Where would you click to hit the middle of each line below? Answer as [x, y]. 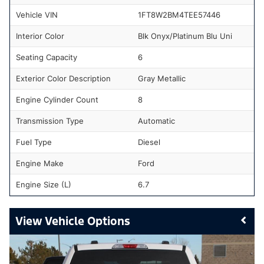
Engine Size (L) [44, 184]
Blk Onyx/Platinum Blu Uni [185, 36]
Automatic [156, 121]
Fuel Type [34, 142]
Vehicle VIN [37, 14]
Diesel [149, 142]
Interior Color [40, 36]
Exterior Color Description [63, 78]
